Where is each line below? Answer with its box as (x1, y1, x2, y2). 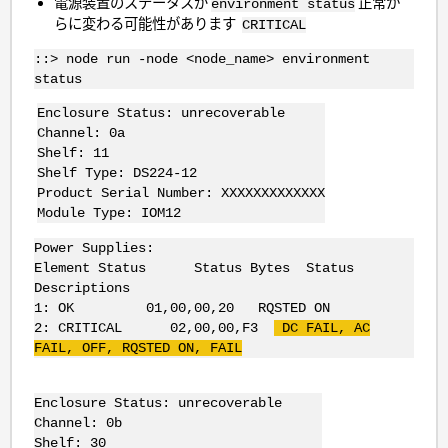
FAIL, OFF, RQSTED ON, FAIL (33, 339, 242, 356)
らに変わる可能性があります (54, 14, 243, 32)
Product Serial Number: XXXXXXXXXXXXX (36, 185, 325, 202)
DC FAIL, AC (273, 319, 370, 336)
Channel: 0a (36, 125, 125, 142)
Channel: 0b (33, 415, 122, 432)
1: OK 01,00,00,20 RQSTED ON (33, 299, 330, 316)
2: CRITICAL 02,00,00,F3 (33, 319, 274, 336)
